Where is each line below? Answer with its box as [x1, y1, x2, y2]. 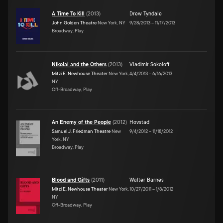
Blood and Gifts [52, 177, 90, 183]
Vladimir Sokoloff [129, 61, 169, 68]
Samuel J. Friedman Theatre [52, 128, 111, 134]
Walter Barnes [129, 177, 164, 183]
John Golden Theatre [52, 19, 97, 25]
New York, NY [97, 19, 125, 25]
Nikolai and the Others [52, 61, 107, 68]
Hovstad [129, 119, 149, 125]
